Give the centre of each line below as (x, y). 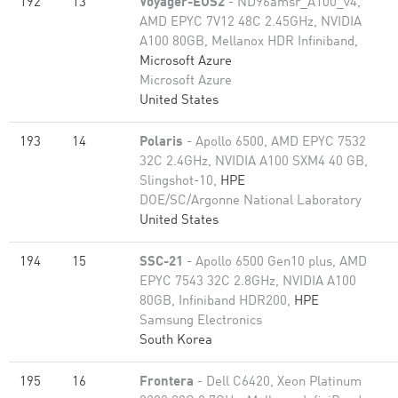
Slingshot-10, (180, 182)
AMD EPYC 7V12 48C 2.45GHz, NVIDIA (251, 23)
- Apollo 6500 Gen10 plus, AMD (275, 263)
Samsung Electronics (201, 321)
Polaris (161, 143)
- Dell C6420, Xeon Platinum (278, 382)
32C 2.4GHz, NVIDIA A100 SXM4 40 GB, (254, 162)
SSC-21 (161, 263)
